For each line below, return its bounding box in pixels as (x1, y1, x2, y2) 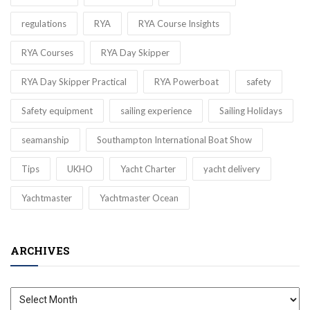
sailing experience (120, 104, 192, 116)
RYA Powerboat (154, 75, 219, 87)
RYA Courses (21, 46, 73, 58)
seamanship (21, 134, 69, 145)
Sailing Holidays (219, 104, 282, 116)
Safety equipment (21, 104, 93, 116)
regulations (21, 17, 66, 29)
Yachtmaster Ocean (100, 192, 179, 203)
